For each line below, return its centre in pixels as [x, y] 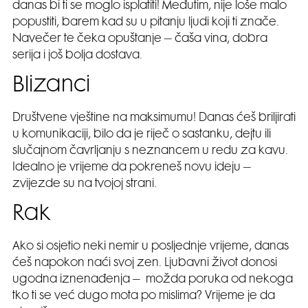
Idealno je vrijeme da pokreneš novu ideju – [132, 167]
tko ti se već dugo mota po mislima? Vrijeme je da [144, 296]
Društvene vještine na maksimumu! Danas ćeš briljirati [154, 118]
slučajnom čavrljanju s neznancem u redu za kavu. [150, 151]
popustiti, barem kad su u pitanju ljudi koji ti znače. [146, 22]
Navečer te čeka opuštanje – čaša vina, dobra [140, 39]
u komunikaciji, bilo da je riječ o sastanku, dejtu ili [142, 134]
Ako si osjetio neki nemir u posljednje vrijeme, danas [151, 246]
